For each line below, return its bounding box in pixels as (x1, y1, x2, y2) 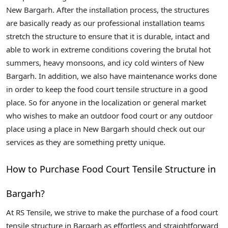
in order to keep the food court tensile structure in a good (6, 84, 208, 95)
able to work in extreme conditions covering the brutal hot (6, 44, 211, 55)
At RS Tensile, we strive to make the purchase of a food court (6, 207, 218, 218)
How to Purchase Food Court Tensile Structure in (6, 163, 216, 176)
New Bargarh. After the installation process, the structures (6, 5, 209, 15)
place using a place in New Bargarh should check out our (6, 124, 205, 134)
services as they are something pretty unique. (6, 137, 165, 148)
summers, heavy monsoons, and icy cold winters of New (6, 58, 204, 68)
